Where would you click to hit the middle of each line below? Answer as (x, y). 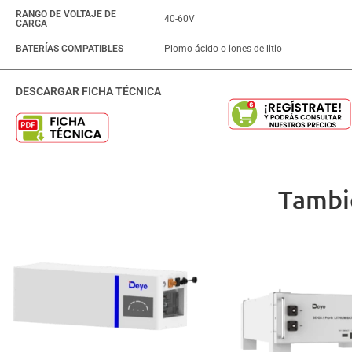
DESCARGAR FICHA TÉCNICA (88, 91)
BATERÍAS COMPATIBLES (70, 48)
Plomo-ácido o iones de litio (224, 48)
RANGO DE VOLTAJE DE (66, 14)
